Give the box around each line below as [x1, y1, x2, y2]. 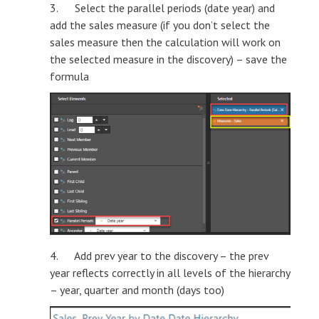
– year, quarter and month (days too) [50, 282, 224, 297]
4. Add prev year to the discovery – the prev [50, 248, 268, 263]
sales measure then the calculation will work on [50, 35, 281, 50]
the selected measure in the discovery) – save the [50, 52, 287, 67]
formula [50, 69, 89, 84]
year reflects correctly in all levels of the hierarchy [50, 265, 290, 280]
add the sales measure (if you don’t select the [50, 18, 270, 33]
